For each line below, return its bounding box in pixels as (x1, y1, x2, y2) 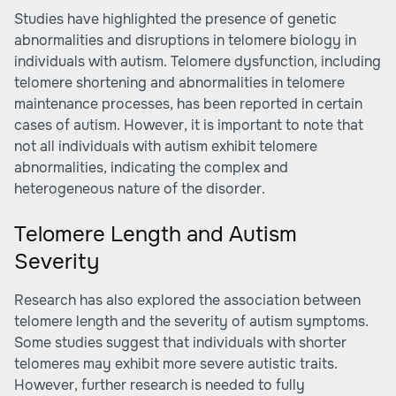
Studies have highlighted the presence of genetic (14, 10, 337, 28)
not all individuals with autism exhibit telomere (14, 137, 317, 156)
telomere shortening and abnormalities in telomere (14, 73, 345, 92)
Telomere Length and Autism (14, 221, 297, 247)
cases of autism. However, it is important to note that (14, 116, 363, 134)
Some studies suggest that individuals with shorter (14, 333, 346, 352)
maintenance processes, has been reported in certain (14, 95, 362, 113)
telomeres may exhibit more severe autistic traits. (14, 354, 338, 373)
